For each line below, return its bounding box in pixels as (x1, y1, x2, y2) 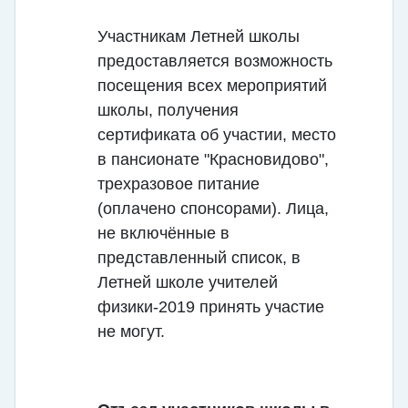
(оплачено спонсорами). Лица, (97, 199, 329, 219)
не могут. (97, 322, 165, 342)
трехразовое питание (97, 175, 260, 194)
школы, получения (97, 101, 239, 120)
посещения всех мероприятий (97, 76, 327, 96)
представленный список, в (97, 249, 301, 268)
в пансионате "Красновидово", (97, 150, 329, 169)
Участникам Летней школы (97, 27, 300, 46)
